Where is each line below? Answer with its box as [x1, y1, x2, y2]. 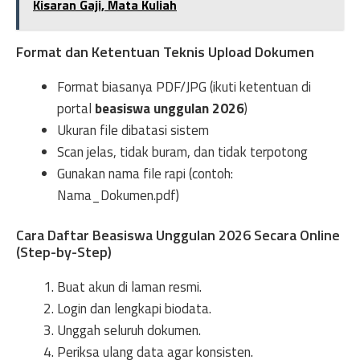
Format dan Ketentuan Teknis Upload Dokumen [16, 40, 314, 63]
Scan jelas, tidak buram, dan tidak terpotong [57, 141, 308, 162]
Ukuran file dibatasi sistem [57, 119, 209, 141]
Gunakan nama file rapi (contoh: [57, 162, 233, 184]
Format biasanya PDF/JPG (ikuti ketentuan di [57, 76, 311, 97]
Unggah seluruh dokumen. [57, 320, 201, 341]
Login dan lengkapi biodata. [57, 298, 211, 319]
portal [57, 97, 95, 119]
